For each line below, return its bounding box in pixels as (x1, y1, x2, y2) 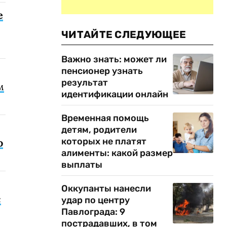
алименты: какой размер (61, 147, 173, 159)
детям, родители (61, 124, 137, 135)
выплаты (61, 159, 102, 170)
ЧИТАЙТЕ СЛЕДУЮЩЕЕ (61, 28, 186, 41)
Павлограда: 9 (61, 206, 125, 217)
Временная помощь (61, 112, 149, 124)
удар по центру (61, 195, 130, 206)
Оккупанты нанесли (61, 183, 151, 194)
